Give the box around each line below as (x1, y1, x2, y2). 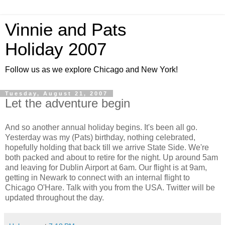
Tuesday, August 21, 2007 (5, 90, 108, 96)
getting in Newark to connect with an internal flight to (5, 173, 190, 182)
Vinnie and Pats (5, 20, 127, 39)
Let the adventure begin (5, 96, 130, 110)
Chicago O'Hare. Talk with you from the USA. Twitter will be (5, 183, 215, 192)
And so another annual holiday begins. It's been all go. (5, 123, 197, 132)
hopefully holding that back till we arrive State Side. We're (5, 143, 209, 152)
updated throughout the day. (5, 193, 104, 202)
